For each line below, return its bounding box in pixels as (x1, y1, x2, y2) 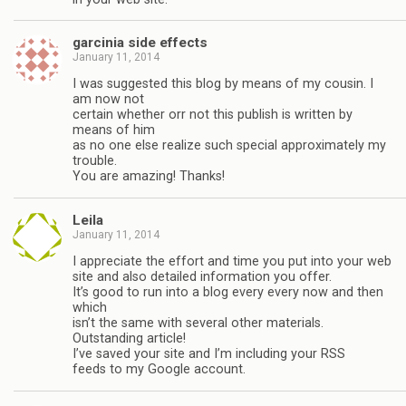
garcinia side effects (72, 34, 208, 52)
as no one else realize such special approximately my (72, 138, 386, 154)
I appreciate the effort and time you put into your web (72, 254, 391, 270)
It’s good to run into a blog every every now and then (72, 285, 383, 301)
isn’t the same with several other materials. (72, 315, 324, 332)
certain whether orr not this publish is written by (72, 107, 353, 123)
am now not (72, 92, 144, 108)
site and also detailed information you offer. (72, 269, 332, 285)
